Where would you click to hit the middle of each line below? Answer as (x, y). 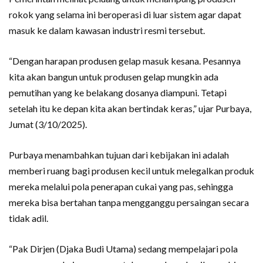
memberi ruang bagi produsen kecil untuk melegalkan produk (131, 171)
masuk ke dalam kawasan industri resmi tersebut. (107, 31)
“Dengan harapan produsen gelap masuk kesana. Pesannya (125, 61)
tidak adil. (28, 218)
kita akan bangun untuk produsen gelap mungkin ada (114, 77)
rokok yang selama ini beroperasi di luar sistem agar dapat (125, 15)
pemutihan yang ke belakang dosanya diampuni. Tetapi (118, 93)
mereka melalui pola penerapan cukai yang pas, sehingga (121, 187)
